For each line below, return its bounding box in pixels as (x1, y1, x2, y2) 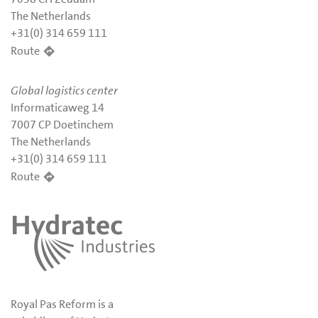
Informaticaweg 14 (11, 100, 104, 116)
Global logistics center (11, 83, 118, 99)
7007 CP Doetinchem (11, 117, 114, 133)
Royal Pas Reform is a (11, 296, 114, 312)
